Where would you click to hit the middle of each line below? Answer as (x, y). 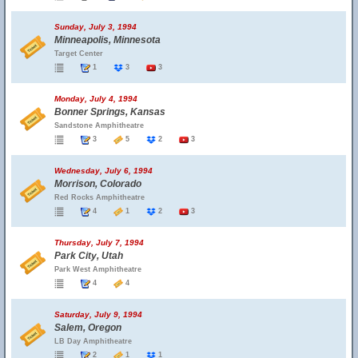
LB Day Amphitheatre (93, 341)
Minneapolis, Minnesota (107, 40)
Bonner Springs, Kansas (110, 112)
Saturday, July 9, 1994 (98, 314)
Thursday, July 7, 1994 (99, 243)
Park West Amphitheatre (98, 269)
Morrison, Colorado (98, 184)
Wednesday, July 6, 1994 (103, 171)
